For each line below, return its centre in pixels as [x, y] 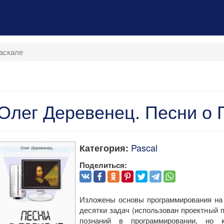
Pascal [144, 147]
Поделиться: [103, 165]
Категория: [104, 148]
